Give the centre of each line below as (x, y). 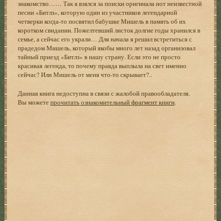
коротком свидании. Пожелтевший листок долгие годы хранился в (109, 30)
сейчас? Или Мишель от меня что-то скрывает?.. (85, 74)
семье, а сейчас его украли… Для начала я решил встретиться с (105, 39)
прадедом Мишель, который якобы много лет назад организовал (107, 48)
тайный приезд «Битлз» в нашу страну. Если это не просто (99, 56)
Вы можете (34, 102)
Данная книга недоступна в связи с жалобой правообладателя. (104, 93)
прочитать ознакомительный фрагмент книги (113, 102)
